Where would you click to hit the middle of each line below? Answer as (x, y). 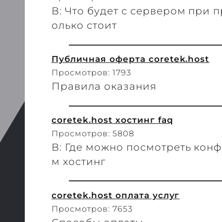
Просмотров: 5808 (93, 133)
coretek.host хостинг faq (112, 119)
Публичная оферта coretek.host (130, 59)
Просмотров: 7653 (92, 209)
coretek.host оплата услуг (115, 195)
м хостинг (78, 161)
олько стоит (84, 26)
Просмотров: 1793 (91, 73)
